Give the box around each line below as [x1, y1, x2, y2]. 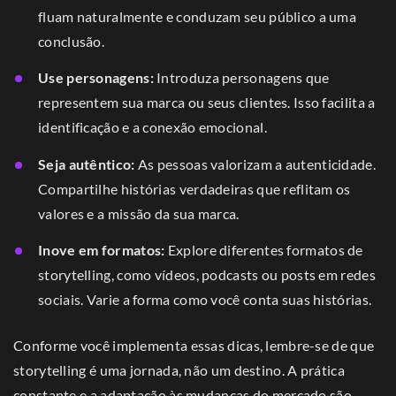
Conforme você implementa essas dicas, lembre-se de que [13, 337, 375, 354]
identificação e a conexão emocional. [38, 118, 267, 136]
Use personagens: [38, 69, 154, 87]
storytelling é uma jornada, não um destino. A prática [13, 362, 345, 379]
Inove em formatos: [38, 241, 165, 259]
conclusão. [38, 32, 104, 49]
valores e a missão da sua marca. [38, 204, 240, 222]
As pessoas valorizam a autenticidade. [134, 155, 376, 172]
